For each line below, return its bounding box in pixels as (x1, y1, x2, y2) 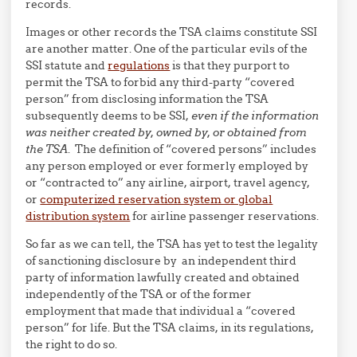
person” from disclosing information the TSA (25, 92, 269, 106)
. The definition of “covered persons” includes (68, 142, 317, 156)
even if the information (191, 108, 320, 123)
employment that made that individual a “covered (25, 304, 296, 318)
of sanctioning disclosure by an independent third (25, 253, 297, 268)
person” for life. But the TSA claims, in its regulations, (25, 320, 315, 335)
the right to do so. (25, 337, 118, 351)
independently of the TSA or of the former (25, 287, 253, 301)
